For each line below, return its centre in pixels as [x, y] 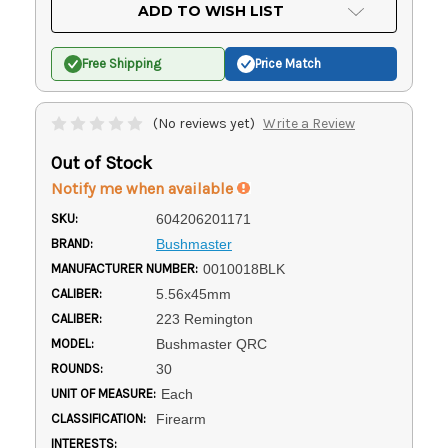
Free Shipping [121, 64]
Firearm [180, 418]
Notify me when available [144, 188]
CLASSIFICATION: [98, 418]
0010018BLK [243, 268]
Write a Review [308, 123]
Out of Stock [101, 162]
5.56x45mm [193, 293]
